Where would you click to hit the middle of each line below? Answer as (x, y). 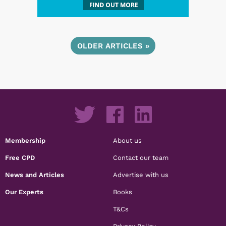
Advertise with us (141, 175)
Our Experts (24, 192)
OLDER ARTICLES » (113, 46)
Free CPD (20, 158)
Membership (25, 140)
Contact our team (141, 158)
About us (127, 140)
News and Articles (35, 175)
